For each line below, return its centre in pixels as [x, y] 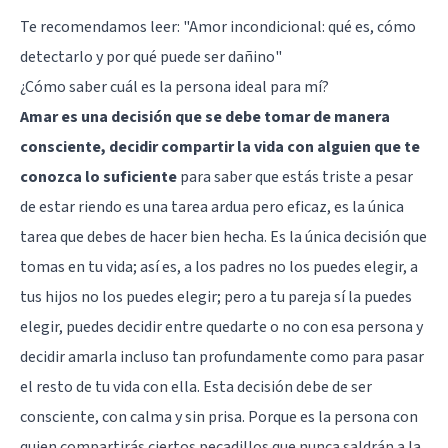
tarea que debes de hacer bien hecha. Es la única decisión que [223, 236]
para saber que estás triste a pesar [295, 176]
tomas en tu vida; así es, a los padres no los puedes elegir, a [219, 266]
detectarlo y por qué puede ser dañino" [151, 56]
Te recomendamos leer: [101, 26]
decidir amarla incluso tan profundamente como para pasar [222, 356]
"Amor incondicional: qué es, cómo [299, 26]
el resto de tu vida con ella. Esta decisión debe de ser [196, 386]
